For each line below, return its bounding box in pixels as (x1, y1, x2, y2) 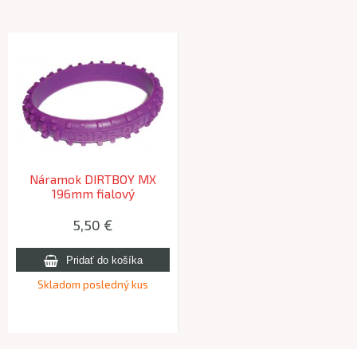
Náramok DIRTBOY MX (29, 171, 156, 186)
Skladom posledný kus (37, 278, 148, 292)
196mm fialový (51, 186, 135, 201)
